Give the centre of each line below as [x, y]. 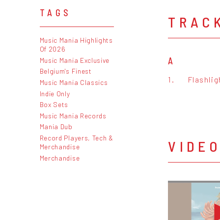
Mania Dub [56, 127]
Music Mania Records [73, 115]
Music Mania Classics [74, 82]
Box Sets [54, 105]
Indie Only [55, 93]
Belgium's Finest [66, 71]
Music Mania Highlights [76, 40]
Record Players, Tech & [76, 137]
